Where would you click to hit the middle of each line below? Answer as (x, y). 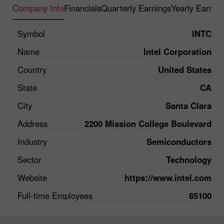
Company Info (38, 8)
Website (32, 178)
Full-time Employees (55, 196)
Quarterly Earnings (136, 8)
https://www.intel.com (168, 178)
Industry (32, 142)
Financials (82, 8)
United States (185, 70)
